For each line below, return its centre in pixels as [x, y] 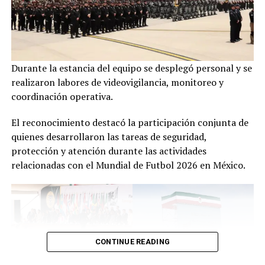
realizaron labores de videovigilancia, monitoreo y [117, 82]
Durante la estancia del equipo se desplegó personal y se [131, 68]
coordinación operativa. [62, 96]
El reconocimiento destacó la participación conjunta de [130, 122]
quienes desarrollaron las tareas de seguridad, [109, 136]
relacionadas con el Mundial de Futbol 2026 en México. [128, 165]
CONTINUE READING [132, 242]
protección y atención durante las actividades [109, 151]
